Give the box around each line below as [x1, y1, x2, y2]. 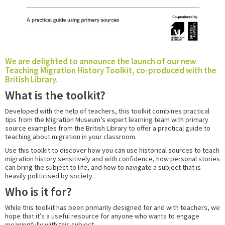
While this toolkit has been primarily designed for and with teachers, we [5, 202, 220, 212]
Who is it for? [5, 183, 72, 199]
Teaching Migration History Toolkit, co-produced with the [5, 64, 216, 76]
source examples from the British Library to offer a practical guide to [5, 123, 210, 133]
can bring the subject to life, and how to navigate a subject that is [5, 162, 201, 172]
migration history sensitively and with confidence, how [5, 154, 170, 163]
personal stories [170, 154, 220, 163]
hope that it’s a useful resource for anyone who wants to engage [5, 211, 199, 220]
